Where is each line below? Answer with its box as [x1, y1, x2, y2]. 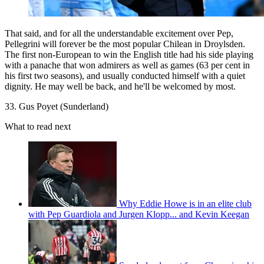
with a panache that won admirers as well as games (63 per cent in [5, 60, 250, 70]
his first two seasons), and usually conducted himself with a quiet [5, 70, 245, 81]
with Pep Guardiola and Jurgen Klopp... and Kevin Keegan [28, 209, 249, 219]
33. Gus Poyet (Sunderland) [5, 101, 108, 111]
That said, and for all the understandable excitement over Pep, [5, 28, 233, 38]
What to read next [5, 121, 71, 131]
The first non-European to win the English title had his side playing [5, 49, 253, 60]
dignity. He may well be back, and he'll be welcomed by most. [5, 81, 236, 91]
